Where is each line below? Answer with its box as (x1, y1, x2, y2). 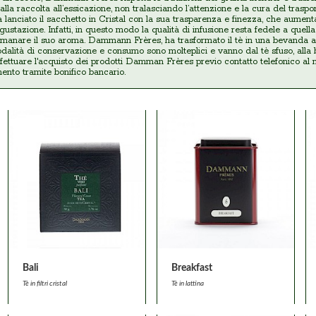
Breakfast (171, 263, 212, 273)
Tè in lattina (171, 280, 204, 287)
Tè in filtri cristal (23, 280, 67, 287)
